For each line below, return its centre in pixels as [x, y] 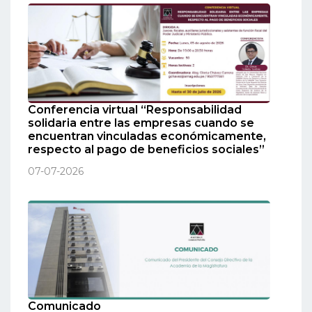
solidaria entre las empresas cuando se [141, 123]
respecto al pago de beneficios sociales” [146, 149]
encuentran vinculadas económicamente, [147, 136]
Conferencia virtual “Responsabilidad [135, 109]
